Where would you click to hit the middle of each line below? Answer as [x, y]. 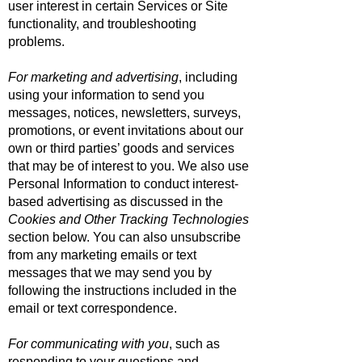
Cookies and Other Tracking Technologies [128, 219]
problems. [36, 42]
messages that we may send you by [110, 273]
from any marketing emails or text [102, 255]
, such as [194, 344]
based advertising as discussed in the [116, 202]
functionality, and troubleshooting [102, 24]
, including [208, 77]
